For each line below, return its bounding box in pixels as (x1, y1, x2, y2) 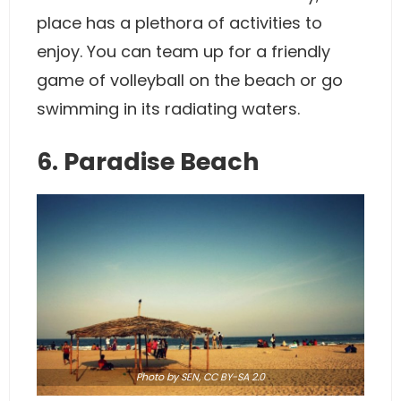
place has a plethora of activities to (37, 12, 322, 34)
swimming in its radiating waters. (37, 98, 300, 120)
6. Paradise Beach (37, 145, 260, 178)
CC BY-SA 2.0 (203, 370, 265, 384)
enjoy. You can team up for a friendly (37, 40, 330, 63)
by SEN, (164, 370, 203, 384)
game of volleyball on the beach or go (37, 69, 343, 91)
